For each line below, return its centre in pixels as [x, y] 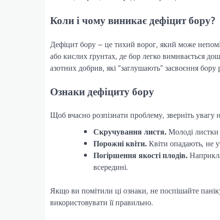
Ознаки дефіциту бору [102, 91]
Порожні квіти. [120, 144]
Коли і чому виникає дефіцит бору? [133, 20]
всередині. [110, 167]
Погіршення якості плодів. [140, 155]
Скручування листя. [130, 132]
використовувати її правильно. [101, 203]
